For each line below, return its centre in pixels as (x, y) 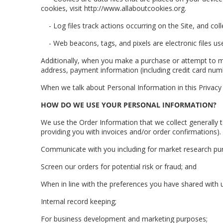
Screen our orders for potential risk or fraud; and (119, 167)
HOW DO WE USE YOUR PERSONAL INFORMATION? (129, 105)
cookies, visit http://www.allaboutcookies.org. (113, 8)
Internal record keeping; (79, 201)
